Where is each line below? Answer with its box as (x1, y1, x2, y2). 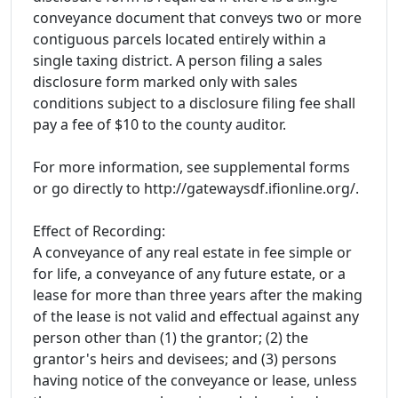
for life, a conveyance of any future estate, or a (33, 263, 346, 283)
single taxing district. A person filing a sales (33, 50, 322, 70)
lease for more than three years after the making (33, 284, 362, 305)
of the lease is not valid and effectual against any (33, 306, 359, 326)
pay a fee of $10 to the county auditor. (33, 114, 286, 134)
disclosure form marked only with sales (33, 71, 298, 92)
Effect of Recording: (33, 220, 165, 241)
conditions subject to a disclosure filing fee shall (33, 92, 355, 113)
